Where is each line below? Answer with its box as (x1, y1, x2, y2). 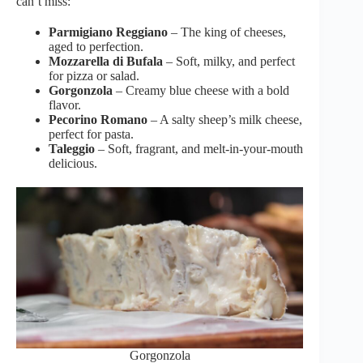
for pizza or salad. (49, 69, 139, 83)
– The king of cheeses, (168, 25, 286, 39)
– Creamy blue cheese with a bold (113, 83, 289, 97)
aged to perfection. (49, 40, 143, 53)
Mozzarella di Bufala (49, 54, 163, 68)
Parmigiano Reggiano (49, 25, 168, 39)
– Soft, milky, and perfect (163, 54, 295, 68)
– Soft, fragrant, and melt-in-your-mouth (95, 142, 303, 156)
